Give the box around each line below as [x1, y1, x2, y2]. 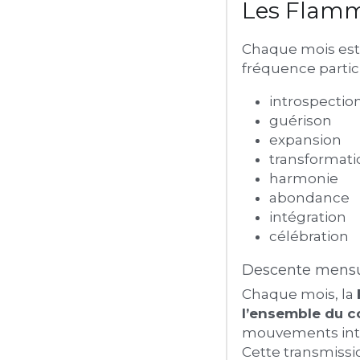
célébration [268, 228, 349, 244]
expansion [268, 132, 342, 148]
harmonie [268, 170, 338, 186]
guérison [268, 112, 332, 129]
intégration [268, 209, 346, 225]
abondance [268, 190, 350, 206]
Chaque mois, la [241, 286, 357, 302]
